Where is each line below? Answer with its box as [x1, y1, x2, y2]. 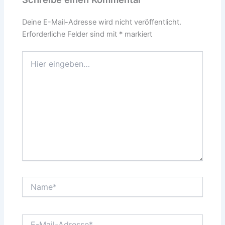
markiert [123, 29, 153, 39]
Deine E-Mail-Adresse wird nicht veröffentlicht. [22, 17, 182, 27]
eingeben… [22, 61, 58, 70]
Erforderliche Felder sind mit [22, 29, 120, 39]
